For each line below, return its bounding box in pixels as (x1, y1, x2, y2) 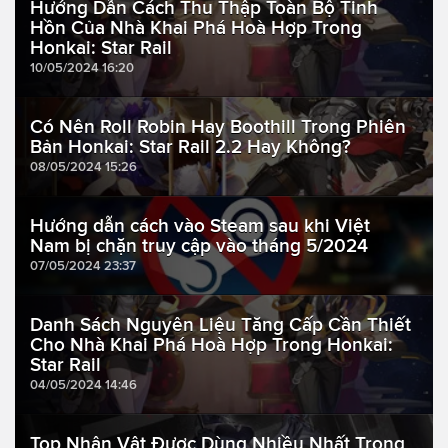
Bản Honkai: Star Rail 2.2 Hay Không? (30, 136, 351, 158)
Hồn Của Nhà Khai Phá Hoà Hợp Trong (30, 17, 362, 39)
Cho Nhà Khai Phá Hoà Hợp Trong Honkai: (30, 334, 393, 356)
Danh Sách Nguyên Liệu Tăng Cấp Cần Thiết (30, 314, 411, 336)
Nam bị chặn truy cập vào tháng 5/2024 (30, 235, 368, 257)
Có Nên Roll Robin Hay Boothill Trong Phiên (30, 116, 406, 138)
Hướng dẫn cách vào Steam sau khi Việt (30, 215, 370, 237)
